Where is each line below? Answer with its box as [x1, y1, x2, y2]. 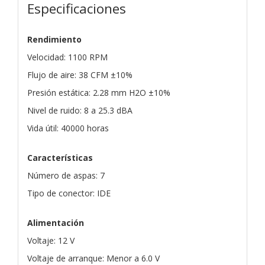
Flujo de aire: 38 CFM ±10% [27, 69, 132, 80]
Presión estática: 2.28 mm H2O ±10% [27, 86, 170, 98]
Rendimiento [27, 33, 82, 45]
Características [27, 151, 93, 163]
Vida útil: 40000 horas [27, 122, 109, 134]
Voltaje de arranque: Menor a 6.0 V [27, 252, 160, 264]
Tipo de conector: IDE [27, 187, 111, 199]
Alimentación [27, 216, 84, 228]
